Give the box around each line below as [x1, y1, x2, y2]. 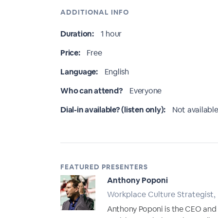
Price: [60, 48, 80, 58]
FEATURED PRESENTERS [60, 163, 148, 171]
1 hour [100, 29, 122, 39]
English [104, 67, 129, 77]
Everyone [129, 86, 162, 96]
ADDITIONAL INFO [60, 8, 129, 17]
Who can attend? [60, 86, 123, 96]
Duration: [60, 29, 94, 39]
